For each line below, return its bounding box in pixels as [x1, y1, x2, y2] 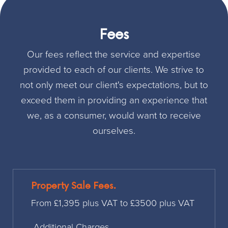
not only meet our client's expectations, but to [19, 79, 208, 91]
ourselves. [92, 125, 135, 136]
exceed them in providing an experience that [20, 94, 207, 106]
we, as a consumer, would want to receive [26, 109, 201, 121]
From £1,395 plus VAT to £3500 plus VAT [31, 197, 194, 209]
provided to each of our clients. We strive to [23, 64, 205, 75]
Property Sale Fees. [31, 177, 116, 192]
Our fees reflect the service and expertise [27, 48, 201, 60]
